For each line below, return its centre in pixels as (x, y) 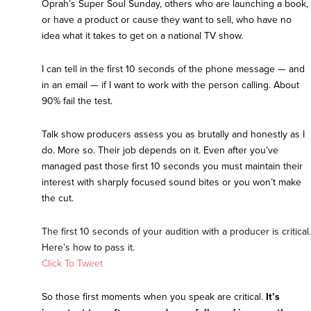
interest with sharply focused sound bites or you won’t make (171, 183)
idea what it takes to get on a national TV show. (142, 36)
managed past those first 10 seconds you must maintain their (172, 167)
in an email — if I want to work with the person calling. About (170, 85)
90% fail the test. (77, 101)
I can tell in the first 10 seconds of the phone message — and (173, 69)
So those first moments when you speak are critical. (152, 297)
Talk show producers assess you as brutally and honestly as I (173, 135)
